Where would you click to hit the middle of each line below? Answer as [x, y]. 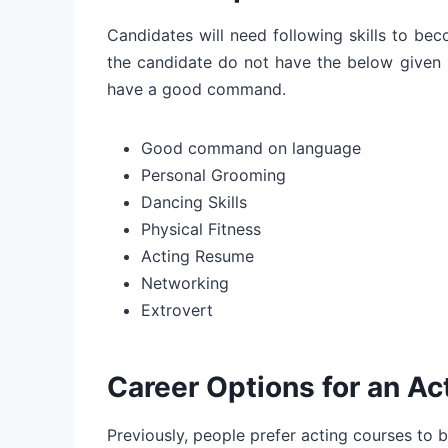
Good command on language [251, 147]
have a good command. [199, 88]
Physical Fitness [201, 228]
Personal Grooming [213, 174]
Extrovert [177, 309]
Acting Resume [197, 255]
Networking [185, 282]
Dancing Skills [194, 201]
